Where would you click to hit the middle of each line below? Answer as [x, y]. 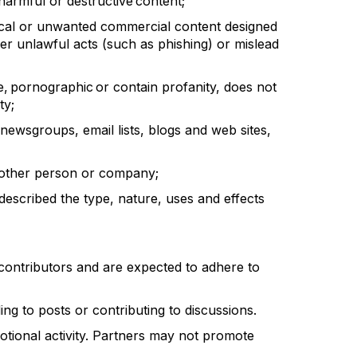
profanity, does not [217, 87]
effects [244, 198]
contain [135, 87]
